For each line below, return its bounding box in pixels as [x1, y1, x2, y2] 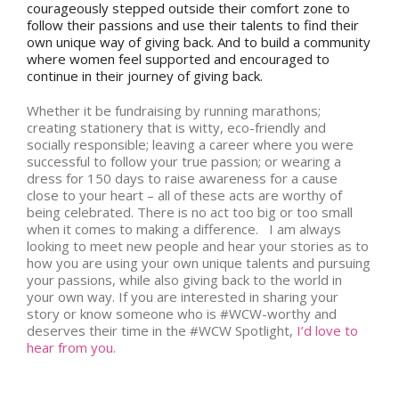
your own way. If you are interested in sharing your [27, 288, 338, 306]
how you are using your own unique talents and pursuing [27, 254, 370, 273]
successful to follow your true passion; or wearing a [27, 152, 341, 171]
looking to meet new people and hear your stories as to [27, 237, 369, 256]
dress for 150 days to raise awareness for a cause [27, 169, 338, 188]
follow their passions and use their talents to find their [27, 16, 359, 35]
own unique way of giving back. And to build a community [27, 33, 370, 52]
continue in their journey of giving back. [27, 67, 266, 85]
